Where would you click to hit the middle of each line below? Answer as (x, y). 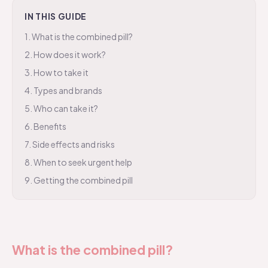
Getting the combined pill (83, 180)
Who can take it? (66, 108)
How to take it (61, 72)
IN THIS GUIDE (56, 16)
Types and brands (68, 90)
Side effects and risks (74, 144)
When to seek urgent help (83, 162)
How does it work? (70, 54)
